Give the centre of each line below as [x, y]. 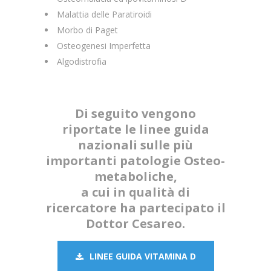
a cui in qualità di [135, 192]
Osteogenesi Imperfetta [104, 46]
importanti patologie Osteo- [135, 161]
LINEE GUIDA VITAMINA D [142, 256]
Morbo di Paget [87, 30]
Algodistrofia [82, 61]
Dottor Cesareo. [135, 224]
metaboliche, [135, 176]
